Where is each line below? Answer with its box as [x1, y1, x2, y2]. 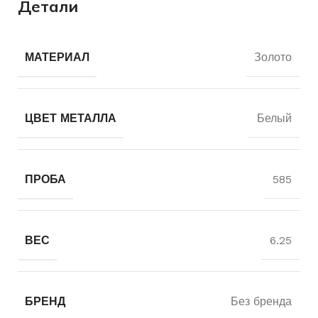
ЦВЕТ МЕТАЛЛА [25, 111, 116, 125]
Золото [254, 50, 292, 64]
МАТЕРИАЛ [25, 50, 89, 64]
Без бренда [231, 294, 292, 308]
